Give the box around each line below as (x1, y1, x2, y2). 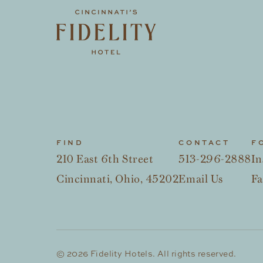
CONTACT (178, 137, 230, 147)
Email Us (178, 168, 223, 187)
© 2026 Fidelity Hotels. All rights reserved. (56, 248, 237, 259)
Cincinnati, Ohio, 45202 (56, 168, 179, 187)
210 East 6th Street (56, 149, 154, 167)
